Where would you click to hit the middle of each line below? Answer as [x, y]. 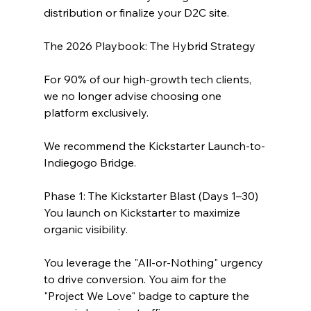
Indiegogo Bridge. [90, 162]
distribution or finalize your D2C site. [136, 12]
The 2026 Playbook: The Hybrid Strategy [149, 45]
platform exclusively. [97, 112]
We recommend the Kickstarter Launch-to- [154, 145]
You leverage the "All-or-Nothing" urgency [154, 262]
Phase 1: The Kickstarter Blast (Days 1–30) [151, 195]
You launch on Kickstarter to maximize [143, 212]
